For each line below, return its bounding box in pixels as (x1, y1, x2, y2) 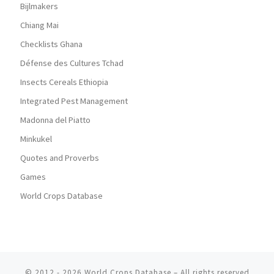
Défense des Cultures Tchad (20, 57, 124, 69)
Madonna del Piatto (20, 114, 91, 126)
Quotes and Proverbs (20, 152, 99, 164)
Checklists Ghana (20, 39, 83, 50)
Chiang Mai (20, 20, 59, 31)
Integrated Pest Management (20, 95, 128, 107)
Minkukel (20, 133, 52, 145)
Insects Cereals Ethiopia (20, 76, 108, 88)
